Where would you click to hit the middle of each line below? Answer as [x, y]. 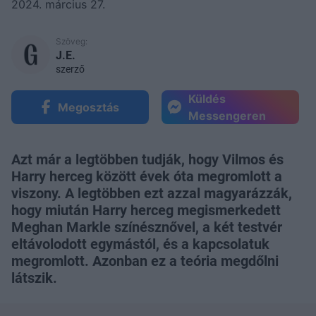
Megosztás [88, 107]
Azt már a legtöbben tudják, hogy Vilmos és [147, 159]
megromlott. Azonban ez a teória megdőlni [145, 261]
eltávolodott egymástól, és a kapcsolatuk [140, 244]
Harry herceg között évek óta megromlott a [147, 176]
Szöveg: [72, 41]
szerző [70, 69]
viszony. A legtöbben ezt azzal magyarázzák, [152, 193]
